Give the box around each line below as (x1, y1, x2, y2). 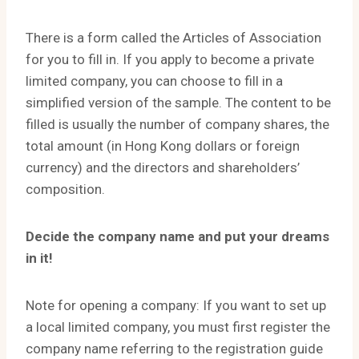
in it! (26, 250, 53, 266)
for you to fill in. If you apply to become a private (26, 51, 314, 67)
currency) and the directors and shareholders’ (26, 159, 300, 175)
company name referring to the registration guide (26, 341, 323, 357)
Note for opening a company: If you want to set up (26, 297, 326, 313)
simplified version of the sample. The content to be (26, 95, 331, 111)
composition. (26, 181, 105, 197)
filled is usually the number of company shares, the (26, 116, 329, 132)
